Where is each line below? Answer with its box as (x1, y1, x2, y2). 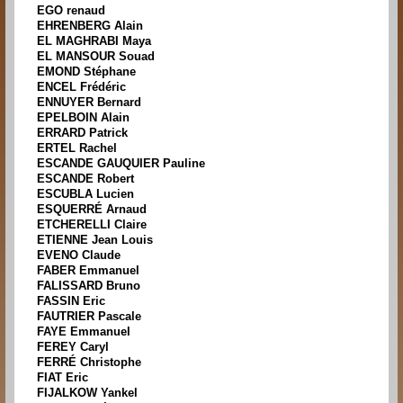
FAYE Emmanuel (37, 325, 130, 339)
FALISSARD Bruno (37, 279, 140, 293)
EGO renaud (37, 4, 105, 18)
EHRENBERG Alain (37, 19, 143, 33)
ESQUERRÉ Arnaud (37, 202, 147, 217)
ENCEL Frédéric (37, 80, 126, 94)
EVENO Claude (37, 248, 121, 263)
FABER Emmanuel (37, 264, 139, 278)
